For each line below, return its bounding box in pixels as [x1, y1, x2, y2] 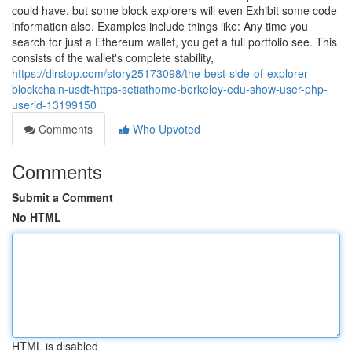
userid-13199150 [12, 97, 97, 112]
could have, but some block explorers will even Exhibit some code [12, 2, 337, 18]
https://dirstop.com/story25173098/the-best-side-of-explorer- [12, 65, 311, 81]
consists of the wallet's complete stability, [12, 49, 214, 65]
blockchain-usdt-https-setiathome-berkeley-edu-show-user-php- [12, 81, 328, 97]
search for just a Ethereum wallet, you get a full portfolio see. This [12, 34, 337, 49]
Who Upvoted [130, 121, 200, 137]
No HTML [12, 209, 61, 225]
